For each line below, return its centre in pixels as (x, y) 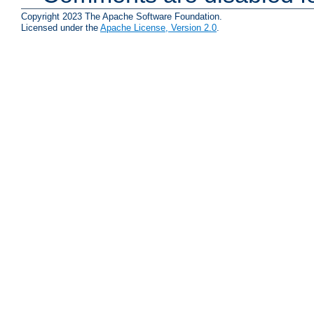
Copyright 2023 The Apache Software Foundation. (122, 16)
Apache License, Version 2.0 (158, 27)
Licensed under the (61, 27)
